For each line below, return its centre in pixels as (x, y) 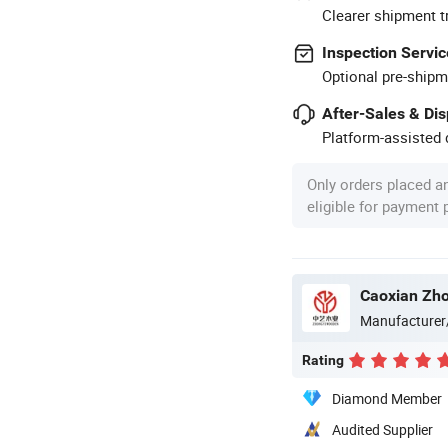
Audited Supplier (382, 429)
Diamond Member (387, 398)
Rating (323, 359)
